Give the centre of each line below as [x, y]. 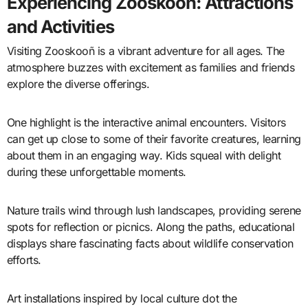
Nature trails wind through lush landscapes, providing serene [154, 210]
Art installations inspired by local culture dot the [122, 298]
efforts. [24, 260]
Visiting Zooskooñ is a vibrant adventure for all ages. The [145, 51]
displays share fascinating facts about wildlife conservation [150, 243]
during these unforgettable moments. [96, 172]
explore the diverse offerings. [78, 84]
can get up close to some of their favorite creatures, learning [154, 139]
